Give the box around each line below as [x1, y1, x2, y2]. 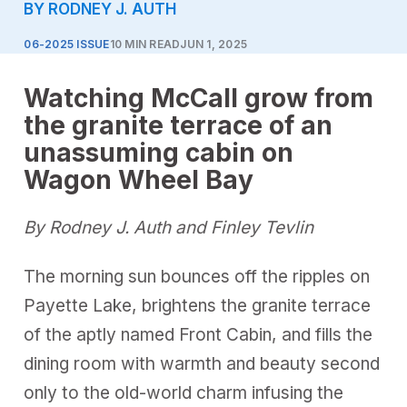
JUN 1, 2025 [180, 37, 248, 52]
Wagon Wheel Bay [24, 164, 254, 195]
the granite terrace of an [24, 109, 333, 141]
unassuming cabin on [24, 136, 294, 168]
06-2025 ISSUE [24, 37, 110, 52]
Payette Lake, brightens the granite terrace [24, 294, 372, 316]
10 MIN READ [109, 37, 181, 52]
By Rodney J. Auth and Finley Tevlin [24, 216, 314, 238]
